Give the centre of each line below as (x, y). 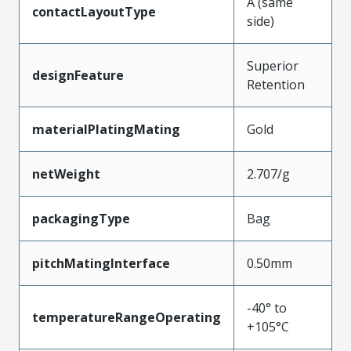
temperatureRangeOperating (127, 317)
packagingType (81, 219)
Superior (273, 66)
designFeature (78, 75)
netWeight (66, 174)
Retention (276, 85)
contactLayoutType (94, 12)
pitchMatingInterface (101, 263)
